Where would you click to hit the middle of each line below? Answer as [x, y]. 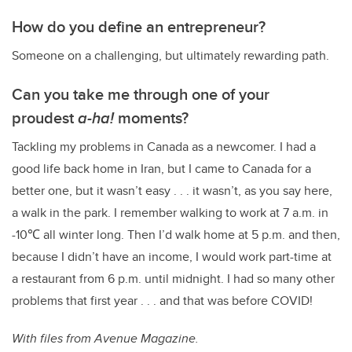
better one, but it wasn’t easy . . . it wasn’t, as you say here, [172, 191]
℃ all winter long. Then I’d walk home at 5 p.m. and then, [184, 235]
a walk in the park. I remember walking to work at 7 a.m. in [170, 213]
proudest [45, 118]
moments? [151, 118]
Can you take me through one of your [141, 94]
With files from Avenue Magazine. [105, 339]
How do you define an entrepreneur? [139, 27]
